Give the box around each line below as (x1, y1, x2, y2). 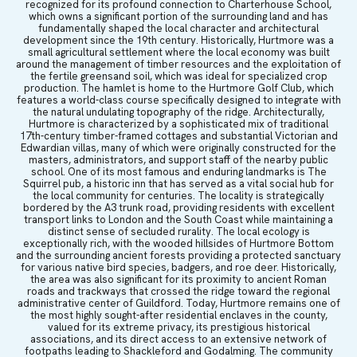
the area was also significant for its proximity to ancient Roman (30, 272, 327, 286)
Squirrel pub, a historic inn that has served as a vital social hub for (23, 176, 334, 190)
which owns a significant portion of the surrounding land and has (29, 9, 328, 23)
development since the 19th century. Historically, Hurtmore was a (23, 33, 334, 47)
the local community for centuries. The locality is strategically (33, 188, 324, 202)
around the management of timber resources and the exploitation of (16, 57, 341, 71)
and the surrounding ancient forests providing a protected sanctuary (16, 248, 341, 262)
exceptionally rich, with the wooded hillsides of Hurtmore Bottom (23, 236, 334, 250)
